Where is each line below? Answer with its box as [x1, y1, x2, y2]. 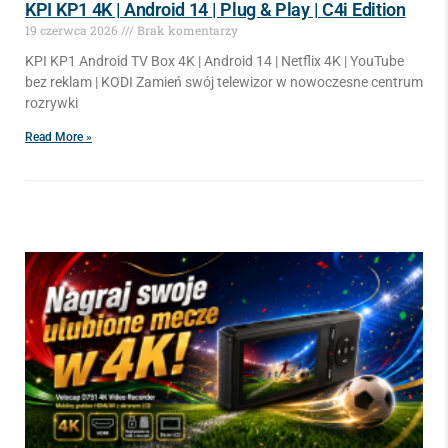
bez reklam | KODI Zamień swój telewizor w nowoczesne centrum [25, 74, 423, 90]
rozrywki [25, 95, 78, 111]
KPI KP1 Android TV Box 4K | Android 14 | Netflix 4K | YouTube [25, 53, 404, 69]
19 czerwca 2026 [25, 22, 121, 38]
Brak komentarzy [134, 22, 238, 38]
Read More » [25, 130, 92, 144]
